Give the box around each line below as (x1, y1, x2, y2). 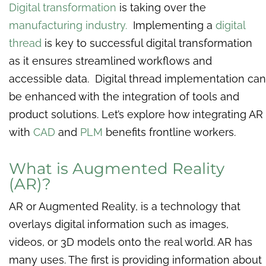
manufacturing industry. (9, 19, 127, 32)
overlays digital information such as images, (9, 218, 229, 231)
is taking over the (116, 1, 206, 14)
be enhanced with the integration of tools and (9, 90, 239, 103)
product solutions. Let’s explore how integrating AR (9, 108, 263, 121)
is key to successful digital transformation (42, 37, 252, 50)
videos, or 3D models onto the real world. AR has (9, 236, 252, 249)
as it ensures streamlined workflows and (9, 55, 212, 68)
